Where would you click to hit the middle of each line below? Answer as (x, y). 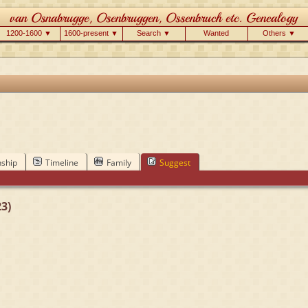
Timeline (62, 162)
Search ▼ (154, 33)
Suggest (175, 162)
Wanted (216, 33)
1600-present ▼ (91, 33)
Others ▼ (279, 33)
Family (119, 162)
